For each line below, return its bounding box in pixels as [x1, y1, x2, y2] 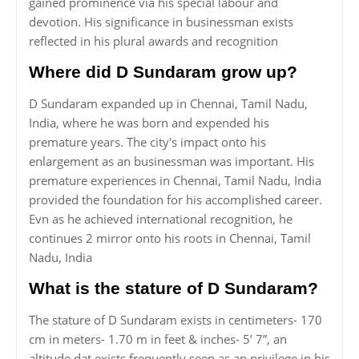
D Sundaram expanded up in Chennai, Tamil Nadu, [29, 95, 308, 112]
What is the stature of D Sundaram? [29, 279, 318, 298]
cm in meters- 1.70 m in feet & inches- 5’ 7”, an [29, 331, 287, 348]
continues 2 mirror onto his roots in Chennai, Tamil [29, 230, 311, 247]
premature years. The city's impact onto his [29, 134, 266, 151]
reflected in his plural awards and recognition [29, 33, 278, 50]
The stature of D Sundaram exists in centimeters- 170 [29, 312, 322, 329]
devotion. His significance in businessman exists [29, 14, 293, 30]
